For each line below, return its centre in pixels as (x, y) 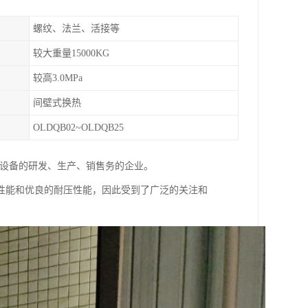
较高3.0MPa (58, 78)
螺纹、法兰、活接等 (76, 29)
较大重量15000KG (71, 53)
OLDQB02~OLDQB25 (78, 128)
